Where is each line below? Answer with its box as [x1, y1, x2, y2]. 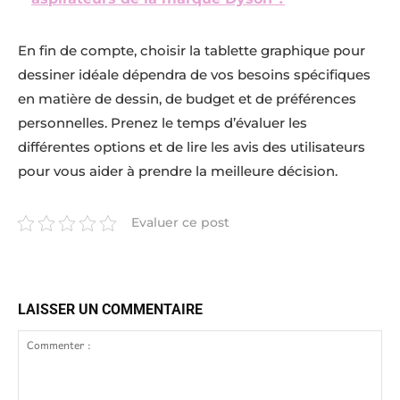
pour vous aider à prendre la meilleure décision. [18, 162, 337, 179]
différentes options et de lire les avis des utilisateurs [18, 138, 365, 155]
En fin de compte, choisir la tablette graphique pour [18, 42, 365, 59]
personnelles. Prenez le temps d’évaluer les [18, 114, 307, 131]
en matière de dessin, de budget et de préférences [18, 90, 356, 107]
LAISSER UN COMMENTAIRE [18, 301, 203, 318]
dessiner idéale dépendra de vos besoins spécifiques [18, 66, 371, 83]
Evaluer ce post [131, 214, 229, 230]
